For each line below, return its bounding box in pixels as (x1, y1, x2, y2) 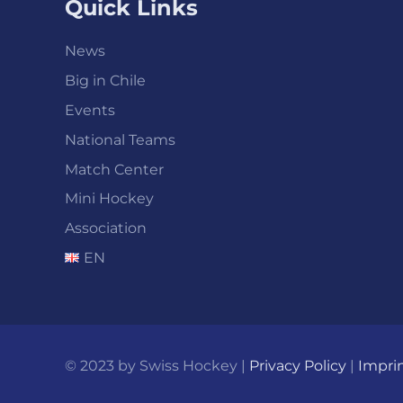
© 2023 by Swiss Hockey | (65, 357, 249, 374)
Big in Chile (65, 72, 146, 90)
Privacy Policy (249, 357, 346, 374)
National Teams (65, 130, 175, 148)
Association (65, 219, 147, 237)
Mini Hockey (65, 190, 154, 208)
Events (65, 102, 115, 120)
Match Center (65, 160, 164, 178)
